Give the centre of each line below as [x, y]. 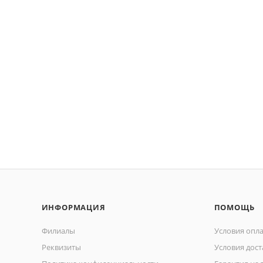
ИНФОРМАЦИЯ [73, 208]
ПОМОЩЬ [234, 208]
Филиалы [58, 231]
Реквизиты [61, 247]
